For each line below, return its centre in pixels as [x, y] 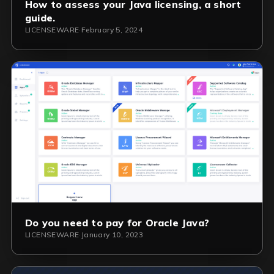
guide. [40, 17]
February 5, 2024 [112, 29]
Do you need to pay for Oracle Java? [117, 223]
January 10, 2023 [112, 235]
